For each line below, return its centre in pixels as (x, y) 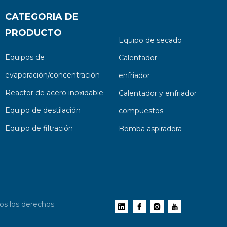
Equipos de (25, 57)
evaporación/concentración (52, 75)
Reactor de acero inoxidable (54, 93)
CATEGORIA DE (42, 17)
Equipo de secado (150, 40)
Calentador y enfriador (157, 93)
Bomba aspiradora (150, 129)
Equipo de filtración (39, 128)
